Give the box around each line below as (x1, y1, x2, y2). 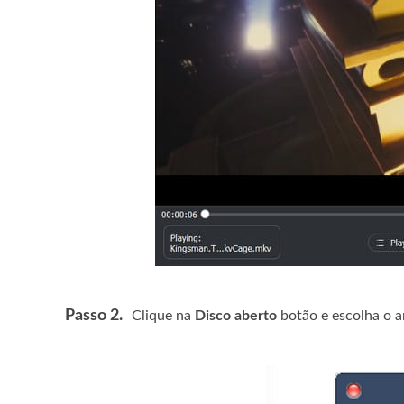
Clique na (132, 308, 195, 323)
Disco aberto (195, 308, 277, 323)
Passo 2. (65, 308, 123, 324)
